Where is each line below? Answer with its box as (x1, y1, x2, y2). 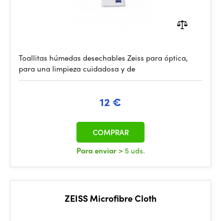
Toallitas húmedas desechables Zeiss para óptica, (19, 52, 188, 63)
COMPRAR (92, 127, 129, 138)
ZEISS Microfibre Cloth (65, 192, 156, 204)
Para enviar (76, 145, 118, 156)
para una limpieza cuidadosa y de (19, 63, 135, 74)
